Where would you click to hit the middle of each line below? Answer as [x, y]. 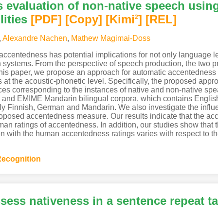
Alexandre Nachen [35, 38]
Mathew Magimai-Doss [110, 38]
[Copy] [83, 19]
